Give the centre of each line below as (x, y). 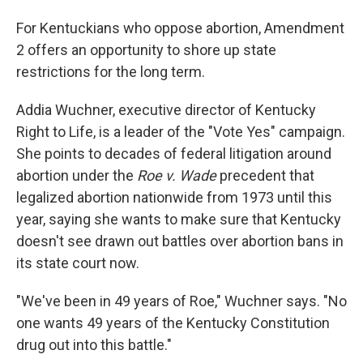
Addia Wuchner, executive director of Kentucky (166, 110)
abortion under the (77, 175)
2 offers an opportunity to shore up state (146, 50)
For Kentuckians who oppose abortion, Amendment (180, 28)
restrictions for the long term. (111, 72)
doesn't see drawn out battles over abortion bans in (180, 241)
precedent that (267, 175)
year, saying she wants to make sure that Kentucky (179, 219)
